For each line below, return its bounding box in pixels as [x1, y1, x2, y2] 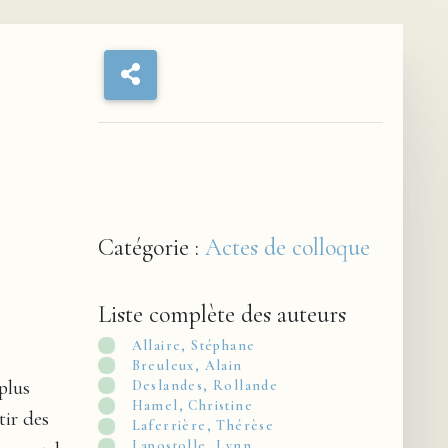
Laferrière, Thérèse [131, 417, 275, 435]
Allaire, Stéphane [131, 336, 256, 354]
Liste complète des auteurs [98, 300, 347, 329]
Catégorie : [98, 233, 206, 262]
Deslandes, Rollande [131, 376, 279, 394]
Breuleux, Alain [131, 356, 243, 374]
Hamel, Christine [131, 396, 253, 414]
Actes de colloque [205, 233, 371, 262]
